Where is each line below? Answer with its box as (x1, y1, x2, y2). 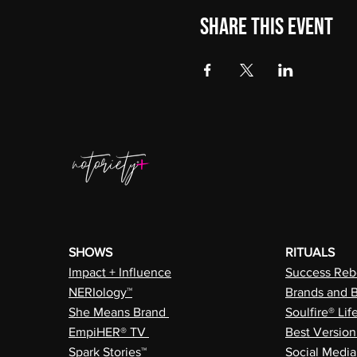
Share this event (199, 13, 333, 41)
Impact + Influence (69, 265, 171, 279)
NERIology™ (69, 285, 132, 299)
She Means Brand (69, 305, 169, 319)
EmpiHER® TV (69, 325, 149, 339)
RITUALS (285, 245, 335, 259)
